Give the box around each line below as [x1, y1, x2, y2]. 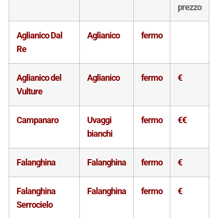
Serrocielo [16, 199, 53, 210]
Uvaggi [87, 114, 111, 125]
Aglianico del [16, 72, 61, 83]
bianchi [87, 128, 112, 139]
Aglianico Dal [16, 30, 62, 40]
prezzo [177, 1, 201, 12]
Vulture [16, 86, 42, 96]
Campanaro [16, 114, 58, 125]
